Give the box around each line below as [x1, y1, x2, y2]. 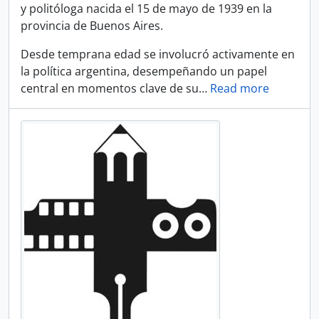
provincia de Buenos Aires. [21, 18, 163, 33]
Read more [210, 80, 269, 96]
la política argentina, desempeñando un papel [21, 63, 267, 79]
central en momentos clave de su [21, 80, 199, 96]
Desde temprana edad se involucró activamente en [21, 46, 295, 62]
